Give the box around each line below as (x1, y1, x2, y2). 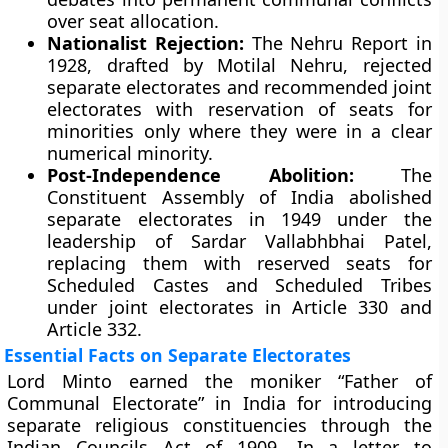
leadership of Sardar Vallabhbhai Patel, (47, 229, 432, 253)
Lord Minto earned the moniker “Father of (7, 369, 432, 393)
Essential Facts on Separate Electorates (4, 343, 352, 367)
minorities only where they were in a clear (47, 119, 432, 143)
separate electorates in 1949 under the (47, 207, 432, 231)
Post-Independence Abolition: (47, 163, 354, 187)
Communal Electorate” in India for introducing (7, 391, 432, 415)
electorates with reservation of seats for (47, 97, 432, 121)
